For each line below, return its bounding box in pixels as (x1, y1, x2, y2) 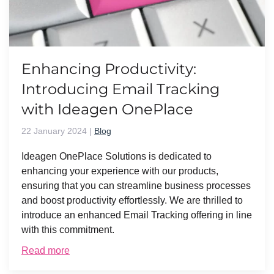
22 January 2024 (21, 126, 87, 136)
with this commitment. (21, 224, 114, 235)
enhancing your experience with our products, (21, 166, 218, 176)
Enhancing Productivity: (21, 60, 196, 78)
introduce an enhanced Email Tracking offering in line (21, 210, 252, 220)
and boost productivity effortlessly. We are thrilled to (21, 195, 243, 206)
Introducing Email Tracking (21, 80, 220, 98)
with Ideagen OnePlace (21, 100, 193, 118)
